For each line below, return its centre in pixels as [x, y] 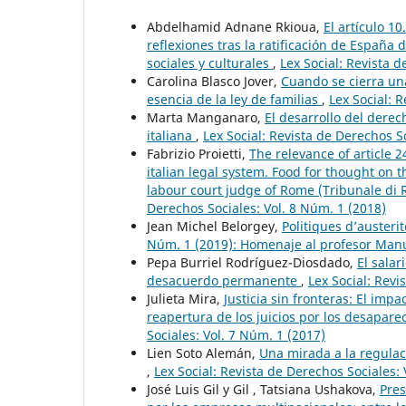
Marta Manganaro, [206, 117]
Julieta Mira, [185, 298]
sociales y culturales [210, 63]
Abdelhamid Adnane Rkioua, [235, 26]
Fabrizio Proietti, [198, 153]
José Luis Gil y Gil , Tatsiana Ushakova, [263, 389]
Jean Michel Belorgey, [214, 226]
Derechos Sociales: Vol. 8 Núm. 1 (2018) [266, 208]
